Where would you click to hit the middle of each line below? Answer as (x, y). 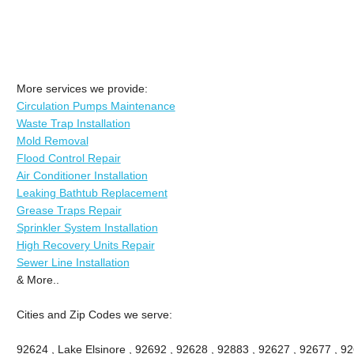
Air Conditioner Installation (82, 175)
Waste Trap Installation (73, 123)
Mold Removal (52, 140)
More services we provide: (82, 88)
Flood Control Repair (68, 158)
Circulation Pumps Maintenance (96, 105)
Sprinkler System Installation (87, 227)
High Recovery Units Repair (85, 245)
